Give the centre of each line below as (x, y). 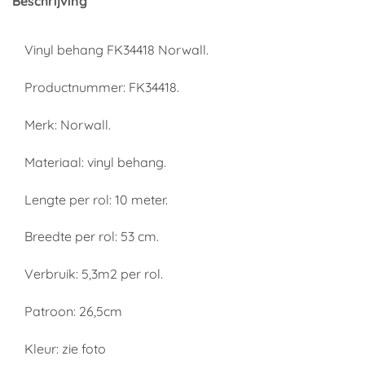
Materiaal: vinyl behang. (95, 162)
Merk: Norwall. (68, 124)
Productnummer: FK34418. (102, 88)
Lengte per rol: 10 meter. (96, 199)
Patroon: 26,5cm (73, 311)
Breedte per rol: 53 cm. (92, 237)
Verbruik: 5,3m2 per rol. (94, 274)
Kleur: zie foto (65, 348)
